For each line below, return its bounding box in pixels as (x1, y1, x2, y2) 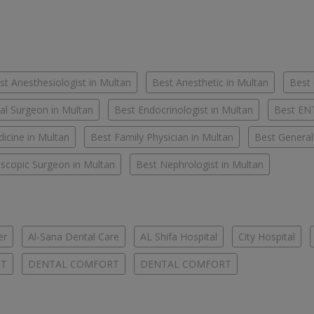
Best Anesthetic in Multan (152, 76, 268, 90)
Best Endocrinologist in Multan (114, 103, 253, 117)
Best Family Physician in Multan (90, 130, 233, 144)
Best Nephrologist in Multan (136, 158, 264, 172)
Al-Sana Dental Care (28, 230, 119, 244)
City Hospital (238, 230, 295, 244)
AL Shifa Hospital (140, 230, 217, 244)
